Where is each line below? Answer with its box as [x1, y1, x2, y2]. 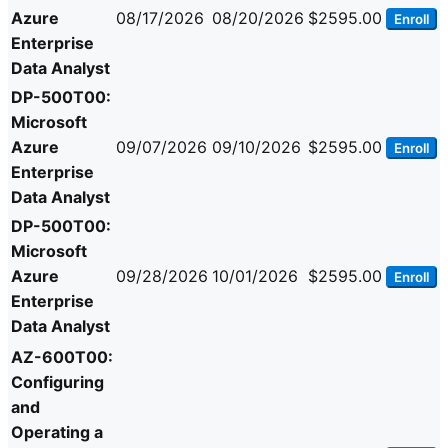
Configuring [11, 372, 104, 393]
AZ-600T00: [11, 347, 113, 368]
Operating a [11, 422, 103, 443]
